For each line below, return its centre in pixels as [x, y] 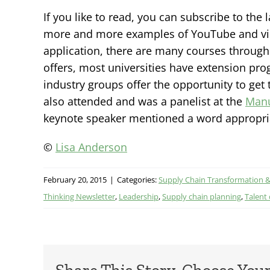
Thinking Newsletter [79, 196]
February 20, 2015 [75, 179]
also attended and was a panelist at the [144, 101]
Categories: [138, 179]
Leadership [139, 196]
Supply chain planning [202, 196]
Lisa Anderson [91, 147]
